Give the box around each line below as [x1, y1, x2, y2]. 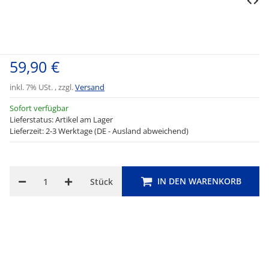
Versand [75, 82, 104, 92]
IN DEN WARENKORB [157, 175, 241, 187]
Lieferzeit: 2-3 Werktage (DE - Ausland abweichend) [10, 125, 189, 136]
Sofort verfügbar [10, 103, 68, 113]
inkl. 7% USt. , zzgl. [10, 82, 75, 92]
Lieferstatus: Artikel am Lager [10, 114, 113, 125]
